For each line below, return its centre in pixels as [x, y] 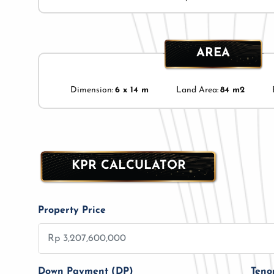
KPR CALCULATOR [129, 165]
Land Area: [197, 91]
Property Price [72, 210]
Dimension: [91, 91]
